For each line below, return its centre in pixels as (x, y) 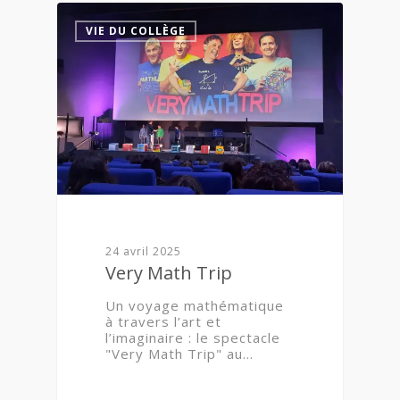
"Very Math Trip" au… (180, 353)
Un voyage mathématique (195, 305)
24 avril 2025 (144, 251)
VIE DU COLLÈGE (136, 31)
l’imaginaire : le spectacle (193, 337)
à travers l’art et (164, 321)
